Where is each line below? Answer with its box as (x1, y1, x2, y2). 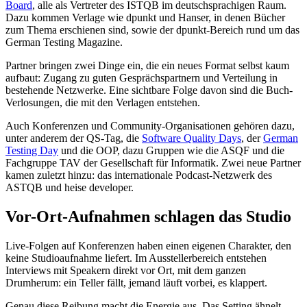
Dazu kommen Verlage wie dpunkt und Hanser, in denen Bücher (5, 12, 285, 24)
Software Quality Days (142, 132, 241, 145)
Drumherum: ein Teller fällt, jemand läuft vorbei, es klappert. (5, 276, 267, 288)
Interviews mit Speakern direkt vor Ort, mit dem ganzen (5, 264, 246, 276)
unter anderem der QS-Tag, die (5, 132, 142, 145)
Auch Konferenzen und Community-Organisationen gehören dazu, (5, 120, 295, 132)
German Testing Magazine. (5, 36, 123, 49)
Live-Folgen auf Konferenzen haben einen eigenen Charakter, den (5, 239, 291, 251)
